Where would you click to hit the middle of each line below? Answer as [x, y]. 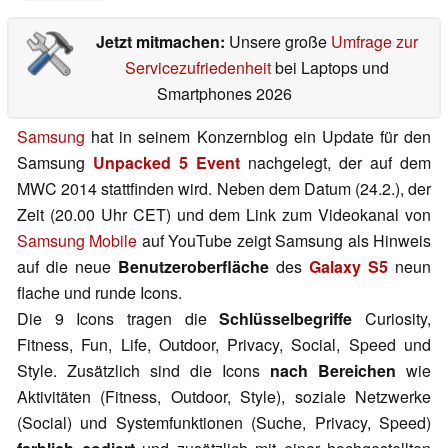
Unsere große [279, 42]
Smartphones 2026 [224, 94]
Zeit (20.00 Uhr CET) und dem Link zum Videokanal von [224, 215]
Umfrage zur [374, 42]
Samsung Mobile [77, 241]
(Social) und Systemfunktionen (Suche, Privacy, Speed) [224, 423]
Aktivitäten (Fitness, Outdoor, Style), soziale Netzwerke [224, 397]
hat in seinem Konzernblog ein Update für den [258, 137]
